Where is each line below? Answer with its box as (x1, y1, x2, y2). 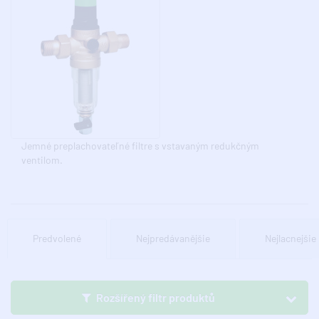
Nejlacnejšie (265, 232, 316, 244)
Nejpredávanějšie (136, 232, 210, 244)
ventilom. (21, 154, 63, 166)
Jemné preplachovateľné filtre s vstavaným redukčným (21, 140, 259, 152)
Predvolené (33, 232, 81, 244)
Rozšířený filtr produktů (95, 291, 215, 304)
